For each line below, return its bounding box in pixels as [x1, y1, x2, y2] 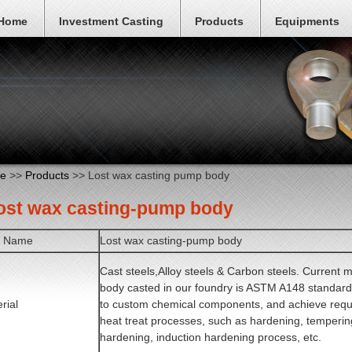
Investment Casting [59, 15, 163, 27]
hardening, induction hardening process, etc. [99, 331, 324, 344]
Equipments [275, 15, 339, 27]
